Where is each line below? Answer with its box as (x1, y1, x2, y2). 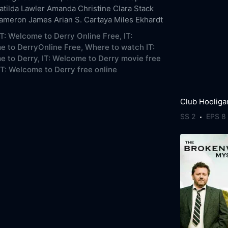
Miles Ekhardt (113, 14, 163, 24)
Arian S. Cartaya (53, 14, 112, 24)
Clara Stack (112, 3, 154, 13)
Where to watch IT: (84, 42, 155, 52)
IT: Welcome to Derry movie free (41, 53, 161, 63)
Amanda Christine (46, 3, 111, 13)
